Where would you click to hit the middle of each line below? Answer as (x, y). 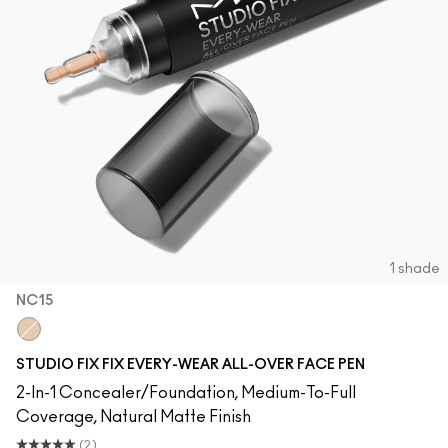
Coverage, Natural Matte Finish (133, 417)
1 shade (414, 269)
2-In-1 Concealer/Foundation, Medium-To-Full (186, 393)
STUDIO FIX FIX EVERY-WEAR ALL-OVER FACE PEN (190, 365)
